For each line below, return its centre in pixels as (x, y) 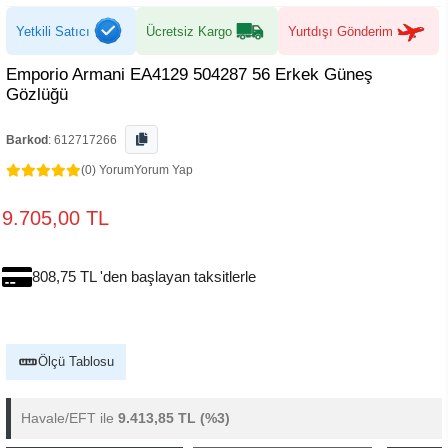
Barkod (27, 140)
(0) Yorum (107, 170)
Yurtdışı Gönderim (340, 31)
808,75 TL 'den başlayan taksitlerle (144, 276)
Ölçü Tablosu (76, 361)
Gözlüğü (37, 94)
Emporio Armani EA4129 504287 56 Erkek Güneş (189, 74)
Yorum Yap (163, 170)
